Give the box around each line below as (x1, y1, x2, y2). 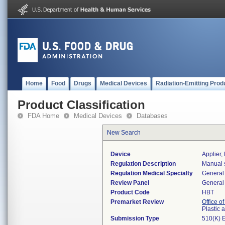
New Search (107, 129, 141, 136)
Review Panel (110, 179, 149, 186)
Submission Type (110, 215, 159, 222)
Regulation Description (110, 160, 176, 167)
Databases (137, 112, 168, 120)
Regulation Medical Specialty (110, 170, 193, 177)
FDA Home (28, 112, 59, 120)
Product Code (110, 189, 150, 196)
